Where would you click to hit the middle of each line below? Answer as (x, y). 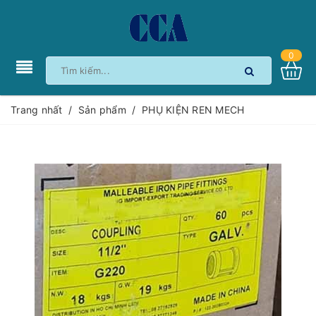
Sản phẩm (102, 110)
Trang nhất (37, 110)
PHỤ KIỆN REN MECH (193, 110)
